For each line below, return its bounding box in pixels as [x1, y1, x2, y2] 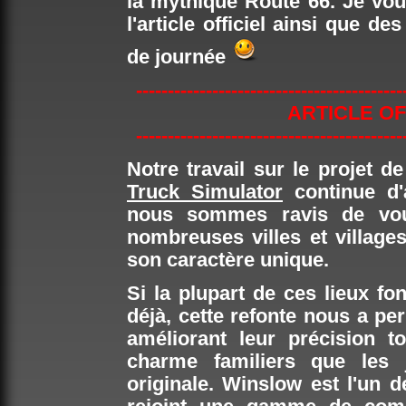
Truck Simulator [127, 181, 283, 203]
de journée [127, 46, 231, 68]
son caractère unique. [127, 249, 329, 271]
